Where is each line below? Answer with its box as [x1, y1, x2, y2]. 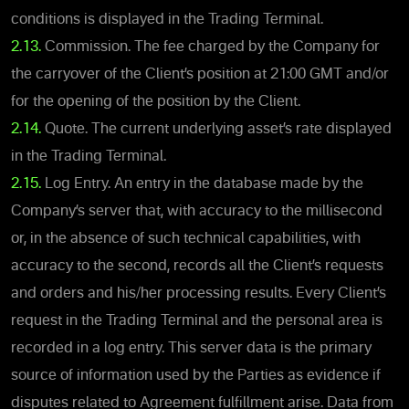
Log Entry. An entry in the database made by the [41, 176, 363, 192]
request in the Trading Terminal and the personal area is [11, 313, 383, 329]
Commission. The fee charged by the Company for [41, 39, 380, 55]
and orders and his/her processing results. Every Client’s [11, 286, 386, 301]
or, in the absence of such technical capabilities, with [11, 231, 361, 246]
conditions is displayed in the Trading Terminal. [11, 12, 323, 27]
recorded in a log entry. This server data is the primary [11, 341, 372, 356]
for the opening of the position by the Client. [11, 94, 300, 110]
